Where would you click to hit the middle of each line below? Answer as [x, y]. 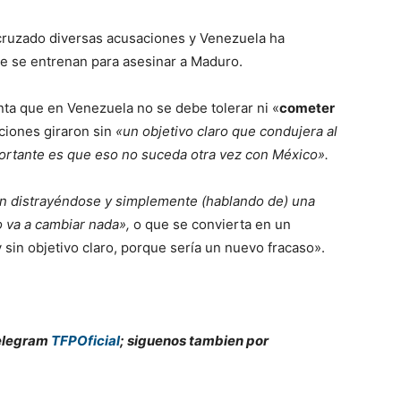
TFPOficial [85, 340]
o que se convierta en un [210, 224]
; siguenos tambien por [194, 340]
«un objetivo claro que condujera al [226, 131]
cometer [307, 107]
